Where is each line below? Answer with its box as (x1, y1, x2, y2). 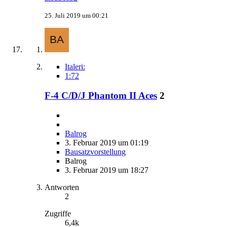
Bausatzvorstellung (65, 147, 126, 156)
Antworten (45, 182, 79, 192)
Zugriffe (45, 209, 71, 218)
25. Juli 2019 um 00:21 (45, 12, 108, 20)
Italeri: (65, 62, 85, 71)
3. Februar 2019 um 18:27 (65, 165, 148, 174)
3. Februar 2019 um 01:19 (65, 138, 148, 147)
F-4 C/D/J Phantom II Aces (45, 90, 157, 101)
